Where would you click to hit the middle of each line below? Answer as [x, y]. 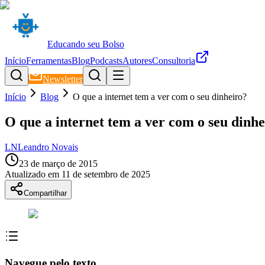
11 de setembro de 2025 [106, 174]
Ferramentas [49, 61]
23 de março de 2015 [58, 163]
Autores [137, 61]
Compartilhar [45, 193]
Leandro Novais [48, 147]
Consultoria [174, 61]
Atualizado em [32, 174]
